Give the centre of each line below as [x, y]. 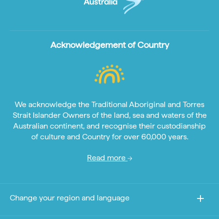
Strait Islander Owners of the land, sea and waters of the [109, 115]
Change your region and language [70, 198]
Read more [107, 158]
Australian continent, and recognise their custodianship [109, 126]
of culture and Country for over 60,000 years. [109, 137]
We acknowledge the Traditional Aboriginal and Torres [109, 105]
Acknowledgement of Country [109, 45]
